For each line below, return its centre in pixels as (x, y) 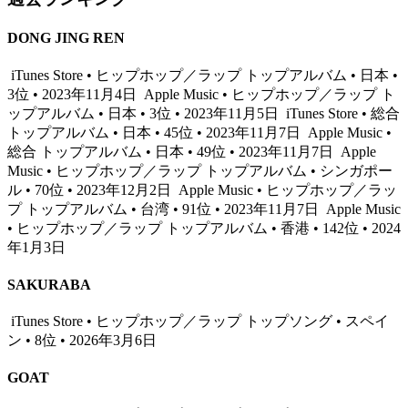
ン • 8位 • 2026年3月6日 (82, 341)
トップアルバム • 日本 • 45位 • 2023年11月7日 (156, 132)
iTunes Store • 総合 (341, 113)
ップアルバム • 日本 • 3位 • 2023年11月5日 (145, 113)
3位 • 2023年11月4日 (74, 94)
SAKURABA (49, 284)
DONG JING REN (66, 38)
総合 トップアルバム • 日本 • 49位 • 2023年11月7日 (172, 151)
